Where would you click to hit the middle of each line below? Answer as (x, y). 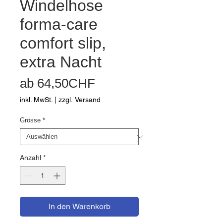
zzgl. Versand (80, 100)
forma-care (59, 24)
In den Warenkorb (79, 206)
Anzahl (30, 158)
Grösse (30, 120)
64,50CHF (66, 83)
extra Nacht (61, 62)
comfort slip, (63, 43)
